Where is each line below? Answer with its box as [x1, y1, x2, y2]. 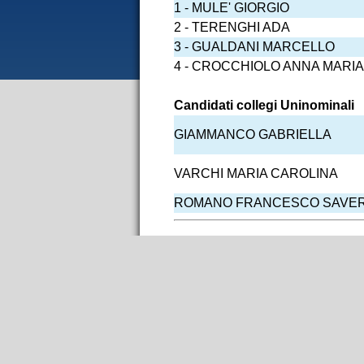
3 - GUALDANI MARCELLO [174, 40, 335, 54]
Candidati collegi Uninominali [174, 98, 354, 112]
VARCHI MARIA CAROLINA [174, 167, 338, 180]
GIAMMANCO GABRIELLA [174, 128, 331, 141]
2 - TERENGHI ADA [174, 20, 290, 34]
